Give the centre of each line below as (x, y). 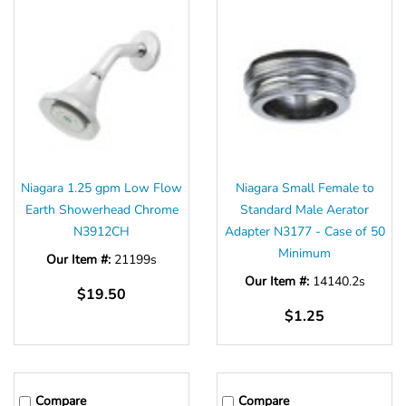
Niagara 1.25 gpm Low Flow (101, 188)
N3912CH (101, 232)
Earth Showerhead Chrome (101, 210)
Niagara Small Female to (304, 188)
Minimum (304, 254)
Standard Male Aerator (304, 210)
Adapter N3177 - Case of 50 (304, 232)
